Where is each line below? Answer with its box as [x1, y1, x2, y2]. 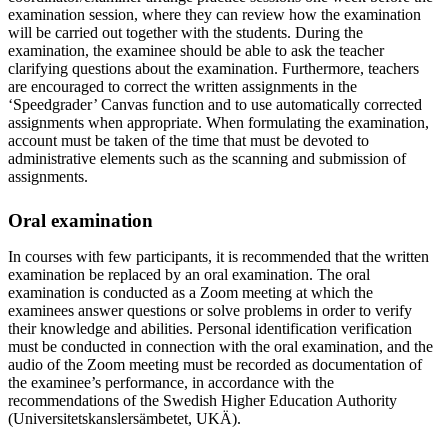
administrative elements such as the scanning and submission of [8, 149, 406, 167]
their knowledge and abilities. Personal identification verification [8, 319, 412, 337]
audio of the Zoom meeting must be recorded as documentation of [8, 355, 422, 373]
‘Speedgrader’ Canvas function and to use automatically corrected [8, 95, 422, 113]
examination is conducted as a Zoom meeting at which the [8, 283, 373, 301]
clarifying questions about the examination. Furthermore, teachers [8, 59, 419, 77]
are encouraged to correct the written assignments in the [8, 77, 357, 95]
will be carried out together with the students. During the [8, 23, 363, 41]
